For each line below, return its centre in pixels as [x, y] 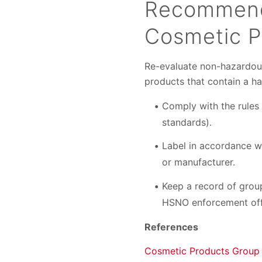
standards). [187, 122]
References [171, 227]
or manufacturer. [199, 162]
